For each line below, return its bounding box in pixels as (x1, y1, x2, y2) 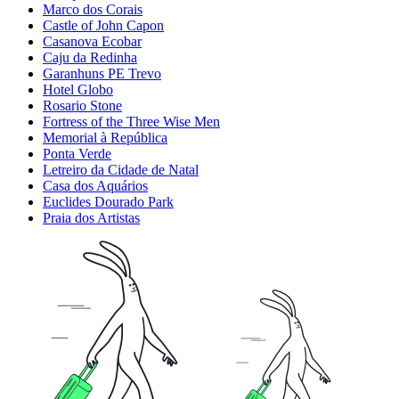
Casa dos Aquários (43, 178, 148, 194)
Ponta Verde (43, 146, 111, 162)
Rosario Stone (43, 98, 122, 114)
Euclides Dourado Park (43, 194, 174, 210)
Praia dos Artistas (43, 210, 140, 226)
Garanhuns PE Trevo (43, 66, 161, 82)
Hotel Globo (43, 82, 113, 98)
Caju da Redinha (43, 50, 137, 66)
